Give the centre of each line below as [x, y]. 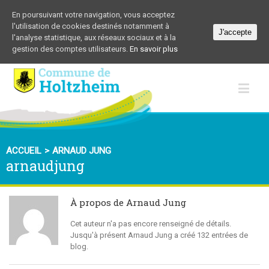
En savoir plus [154, 49]
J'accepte [235, 32]
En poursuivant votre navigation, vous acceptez [93, 15]
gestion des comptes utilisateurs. [71, 49]
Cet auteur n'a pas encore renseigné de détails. [151, 224]
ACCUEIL [24, 151]
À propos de [98, 202]
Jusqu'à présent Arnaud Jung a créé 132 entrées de [159, 235]
